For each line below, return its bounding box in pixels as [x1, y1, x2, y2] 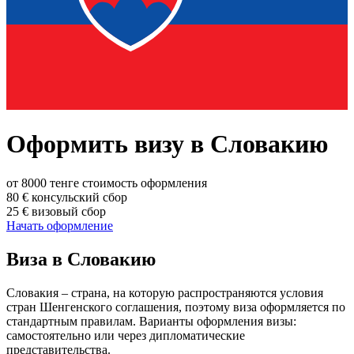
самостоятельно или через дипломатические [6, 328, 245, 342]
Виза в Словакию [6, 248, 156, 269]
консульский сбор [32, 190, 127, 204]
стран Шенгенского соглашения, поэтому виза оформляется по [6, 299, 345, 314]
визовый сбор [32, 204, 106, 218]
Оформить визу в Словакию [6, 130, 328, 159]
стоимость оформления [82, 175, 207, 190]
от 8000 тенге [6, 175, 79, 190]
